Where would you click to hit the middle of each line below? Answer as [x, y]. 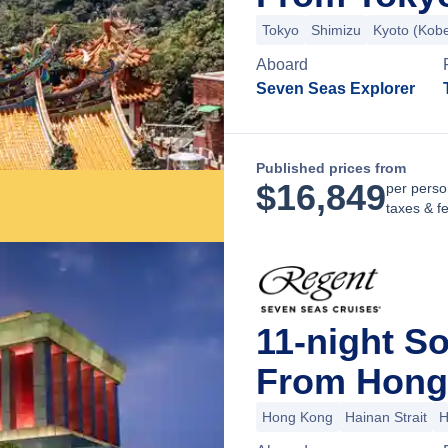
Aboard [282, 64]
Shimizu [336, 30]
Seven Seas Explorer [335, 88]
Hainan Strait [386, 417]
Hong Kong [297, 417]
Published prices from [331, 168]
